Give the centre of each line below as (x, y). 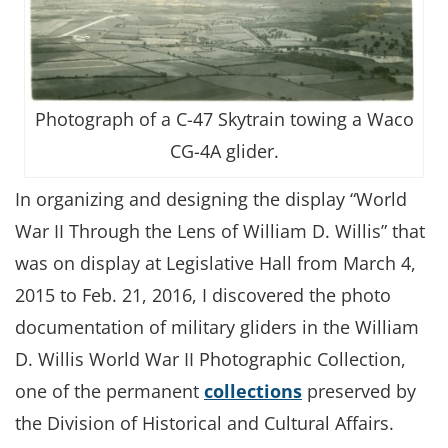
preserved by (359, 390)
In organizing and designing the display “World (211, 198)
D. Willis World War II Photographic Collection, (210, 358)
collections (253, 390)
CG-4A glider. (224, 150)
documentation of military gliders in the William (217, 326)
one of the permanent (109, 390)
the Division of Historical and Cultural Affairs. (204, 422)
